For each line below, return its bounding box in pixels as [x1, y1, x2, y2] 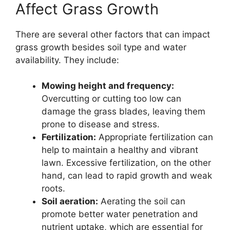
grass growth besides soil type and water [15, 42, 186, 52]
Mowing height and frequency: [42, 81, 174, 91]
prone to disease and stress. [42, 119, 160, 130]
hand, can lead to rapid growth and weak [42, 170, 212, 181]
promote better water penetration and [42, 209, 198, 220]
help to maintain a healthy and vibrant [42, 145, 198, 156]
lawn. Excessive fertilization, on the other [42, 158, 211, 168]
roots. [42, 183, 65, 194]
